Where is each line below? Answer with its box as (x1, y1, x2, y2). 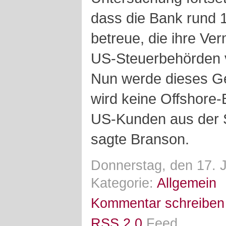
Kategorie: (91, 176, 157, 191)
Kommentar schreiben (91, 196, 224, 211)
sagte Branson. (91, 131, 189, 147)
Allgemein (157, 176, 216, 191)
